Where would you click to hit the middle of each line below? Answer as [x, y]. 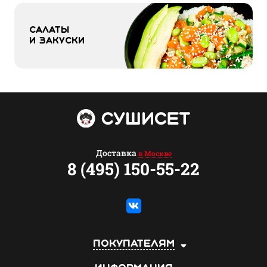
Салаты [51, 30]
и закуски [57, 41]
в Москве [155, 153]
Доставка [117, 153]
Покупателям [133, 244]
